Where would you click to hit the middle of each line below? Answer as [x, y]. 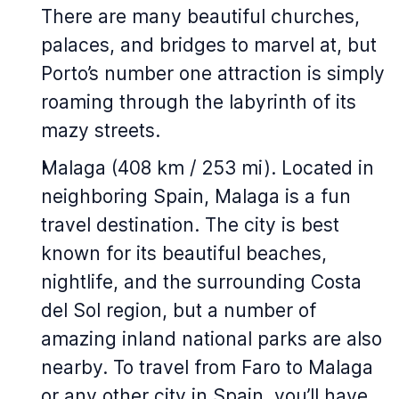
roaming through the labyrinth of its [199, 102]
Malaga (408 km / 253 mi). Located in [208, 168]
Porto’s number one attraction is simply [213, 73]
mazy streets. [101, 130]
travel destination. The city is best [190, 225]
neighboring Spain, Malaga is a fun [196, 196]
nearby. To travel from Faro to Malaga [207, 367]
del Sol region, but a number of [179, 310]
